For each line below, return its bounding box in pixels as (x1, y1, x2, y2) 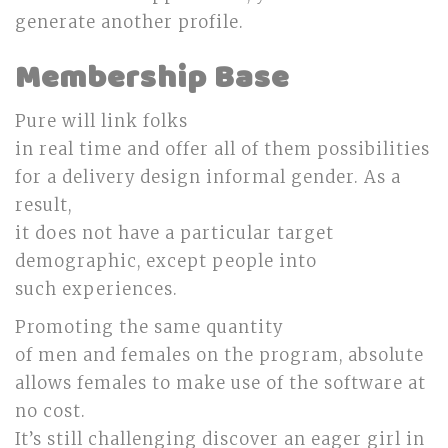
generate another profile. (15, 12, 244, 33)
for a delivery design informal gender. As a (15, 167, 401, 188)
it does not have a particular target (15, 223, 334, 244)
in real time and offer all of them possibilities (15, 139, 430, 160)
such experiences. (15, 279, 178, 300)
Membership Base (15, 53, 289, 104)
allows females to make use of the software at (15, 373, 426, 394)
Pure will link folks (15, 111, 188, 132)
